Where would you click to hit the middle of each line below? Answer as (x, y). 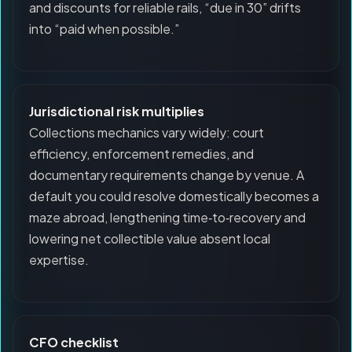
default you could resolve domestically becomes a (174, 196)
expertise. (59, 260)
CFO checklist (74, 342)
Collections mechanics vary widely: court (147, 132)
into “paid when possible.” (104, 29)
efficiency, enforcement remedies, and (141, 154)
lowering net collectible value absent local (150, 238)
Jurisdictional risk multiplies (117, 111)
